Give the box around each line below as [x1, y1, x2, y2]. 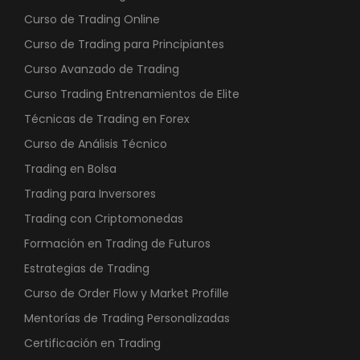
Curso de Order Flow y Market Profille [24, 284, 229, 301]
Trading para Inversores [24, 185, 156, 202]
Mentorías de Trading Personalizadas [24, 309, 230, 326]
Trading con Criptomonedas [24, 210, 183, 227]
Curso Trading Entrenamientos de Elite [24, 85, 239, 102]
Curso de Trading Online [24, 10, 160, 27]
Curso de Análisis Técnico [24, 135, 167, 152]
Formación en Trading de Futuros [24, 235, 211, 252]
